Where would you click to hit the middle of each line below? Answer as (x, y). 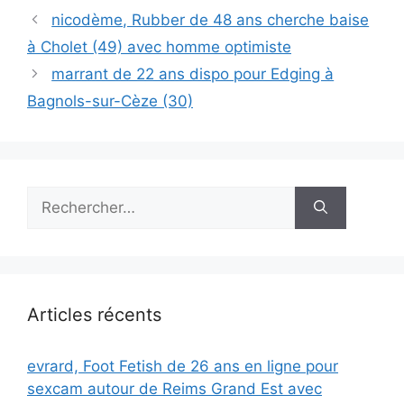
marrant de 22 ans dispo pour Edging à (193, 73)
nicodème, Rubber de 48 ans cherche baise (211, 19)
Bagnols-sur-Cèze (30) (110, 101)
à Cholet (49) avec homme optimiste (159, 46)
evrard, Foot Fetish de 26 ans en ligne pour (183, 366)
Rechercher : (72, 196)
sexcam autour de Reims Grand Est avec (174, 388)
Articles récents (94, 314)
